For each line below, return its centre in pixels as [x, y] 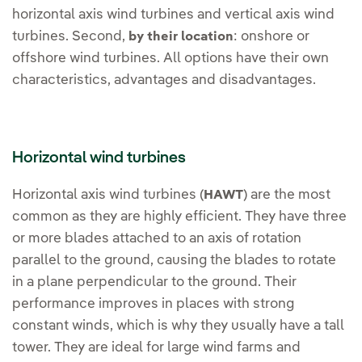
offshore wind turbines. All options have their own [170, 59]
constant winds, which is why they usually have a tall [178, 326]
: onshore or [271, 37]
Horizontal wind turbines [99, 159]
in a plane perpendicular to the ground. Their [154, 283]
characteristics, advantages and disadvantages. [166, 81]
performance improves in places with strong [153, 305]
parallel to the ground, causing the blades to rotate [174, 261]
